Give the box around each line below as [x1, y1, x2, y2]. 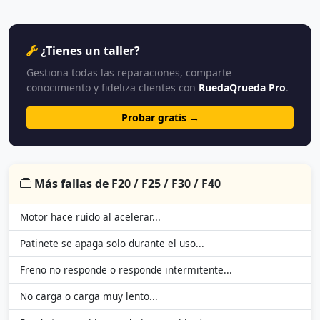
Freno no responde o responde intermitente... [20, 263, 232, 277]
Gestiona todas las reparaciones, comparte [26, 66, 231, 80]
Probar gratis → [121, 111, 199, 125]
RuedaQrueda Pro [199, 81, 286, 95]
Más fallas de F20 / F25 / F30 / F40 [34, 176, 221, 192]
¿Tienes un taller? [41, 43, 140, 59]
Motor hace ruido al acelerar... [20, 210, 161, 224]
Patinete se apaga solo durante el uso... [20, 236, 204, 251]
